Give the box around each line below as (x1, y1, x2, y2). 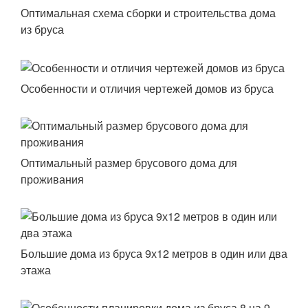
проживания (21, 170, 84, 187)
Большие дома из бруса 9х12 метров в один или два (21, 245, 287, 261)
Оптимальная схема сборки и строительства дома (21, 4, 276, 21)
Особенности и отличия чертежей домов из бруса (21, 80, 274, 96)
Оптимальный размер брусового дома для (21, 154, 237, 170)
